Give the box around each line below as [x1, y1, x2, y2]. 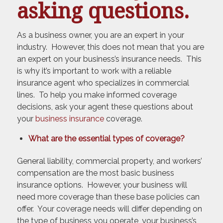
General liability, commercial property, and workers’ [16, 156, 202, 166]
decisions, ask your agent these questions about [16, 102, 193, 112]
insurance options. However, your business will [16, 180, 187, 190]
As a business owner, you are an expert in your [16, 30, 184, 40]
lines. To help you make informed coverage [16, 90, 177, 100]
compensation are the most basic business [16, 168, 174, 178]
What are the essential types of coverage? [28, 133, 185, 143]
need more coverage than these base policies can [16, 192, 200, 202]
